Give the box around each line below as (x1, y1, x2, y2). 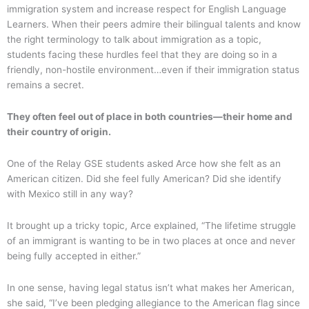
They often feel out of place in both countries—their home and (7, 110, 292, 122)
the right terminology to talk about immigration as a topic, (7, 33, 261, 45)
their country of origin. (7, 126, 113, 137)
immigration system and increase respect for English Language (7, 3, 286, 14)
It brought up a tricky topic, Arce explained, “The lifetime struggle (7, 219, 296, 231)
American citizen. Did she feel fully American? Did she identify (7, 172, 281, 184)
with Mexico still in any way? (7, 188, 133, 199)
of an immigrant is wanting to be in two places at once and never (7, 235, 295, 246)
